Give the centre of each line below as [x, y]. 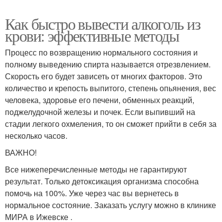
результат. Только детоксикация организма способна [102, 181]
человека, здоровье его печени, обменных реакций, [100, 100]
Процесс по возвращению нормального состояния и [101, 52]
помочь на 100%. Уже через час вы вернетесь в [92, 193]
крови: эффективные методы [92, 35]
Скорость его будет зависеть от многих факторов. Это [104, 76]
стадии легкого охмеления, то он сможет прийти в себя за [111, 123]
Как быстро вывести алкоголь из [103, 23]
